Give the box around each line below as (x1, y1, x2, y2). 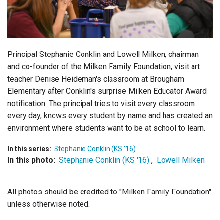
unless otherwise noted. (7, 199, 90, 209)
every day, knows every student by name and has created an (7, 110, 213, 120)
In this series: (7, 144, 51, 153)
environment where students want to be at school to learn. (7, 123, 205, 133)
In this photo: (7, 155, 55, 165)
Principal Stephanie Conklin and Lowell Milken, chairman (7, 49, 199, 59)
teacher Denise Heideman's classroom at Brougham (7, 74, 184, 83)
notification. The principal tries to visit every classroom (7, 98, 195, 108)
